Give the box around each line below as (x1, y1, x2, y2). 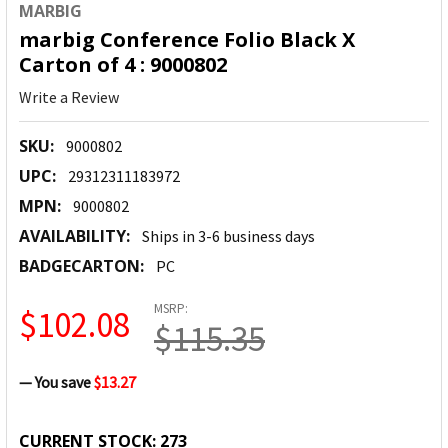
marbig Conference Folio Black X (19, 26, 355, 54)
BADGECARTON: (19, 255, 144, 278)
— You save (19, 372, 91, 393)
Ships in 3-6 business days (142, 226, 315, 247)
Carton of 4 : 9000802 (19, 51, 227, 79)
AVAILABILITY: (19, 225, 130, 248)
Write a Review (19, 87, 119, 108)
